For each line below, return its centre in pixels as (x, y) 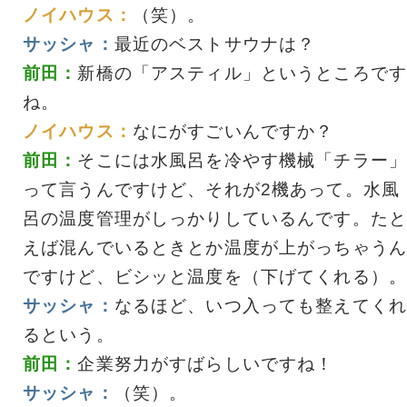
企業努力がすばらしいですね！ (206, 363)
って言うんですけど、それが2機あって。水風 (211, 189)
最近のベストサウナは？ (215, 44)
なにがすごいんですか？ (233, 131)
